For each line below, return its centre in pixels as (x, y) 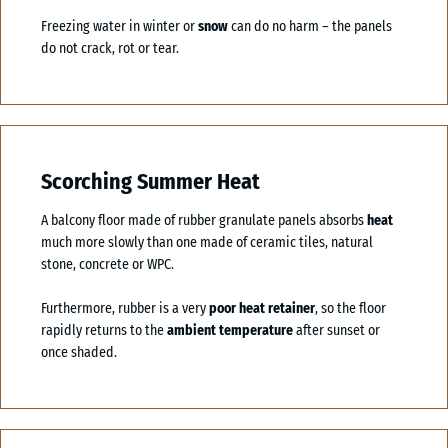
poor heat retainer (262, 308)
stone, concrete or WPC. (107, 264)
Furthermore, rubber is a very (125, 308)
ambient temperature (230, 330)
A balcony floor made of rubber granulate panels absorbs (204, 220)
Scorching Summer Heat (150, 181)
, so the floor (350, 308)
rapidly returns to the (104, 330)
